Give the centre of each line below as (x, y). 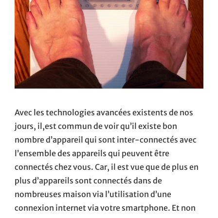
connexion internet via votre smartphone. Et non (105, 208)
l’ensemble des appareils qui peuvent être (92, 154)
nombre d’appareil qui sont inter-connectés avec (106, 140)
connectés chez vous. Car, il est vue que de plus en (107, 167)
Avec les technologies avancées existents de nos (104, 113)
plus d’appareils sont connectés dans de (88, 181)
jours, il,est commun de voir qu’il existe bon (96, 126)
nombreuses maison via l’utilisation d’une (93, 194)
